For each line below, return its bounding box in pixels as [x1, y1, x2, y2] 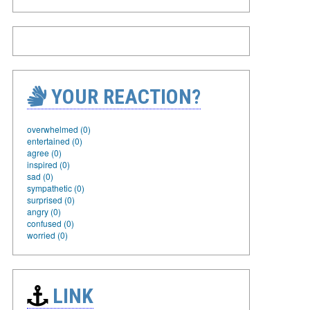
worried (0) [27, 229, 68, 241]
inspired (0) [27, 158, 70, 171]
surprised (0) [27, 194, 75, 206]
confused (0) [27, 217, 74, 230]
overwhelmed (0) [27, 123, 91, 136]
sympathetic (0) [27, 182, 84, 194]
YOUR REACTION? [46, 84, 201, 109]
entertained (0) [27, 135, 82, 147]
